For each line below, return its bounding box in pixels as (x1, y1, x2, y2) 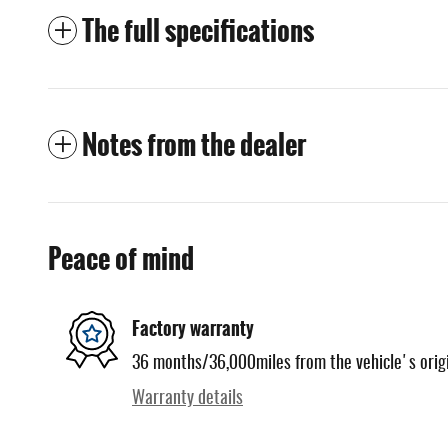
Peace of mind (48, 237, 194, 280)
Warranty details (132, 389, 243, 408)
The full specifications (82, 9, 314, 52)
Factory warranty (132, 315, 254, 343)
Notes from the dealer (82, 123, 306, 166)
